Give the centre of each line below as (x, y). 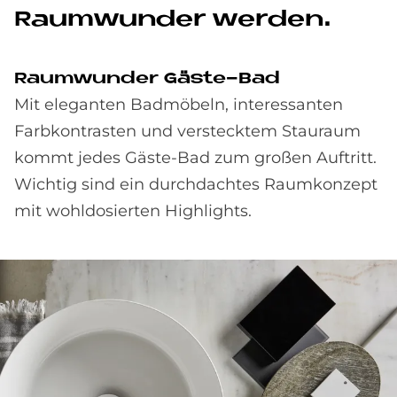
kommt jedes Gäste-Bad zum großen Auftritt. (195, 158)
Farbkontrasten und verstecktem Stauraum (187, 131)
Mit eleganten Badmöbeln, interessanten (179, 105)
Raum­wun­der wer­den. (174, 20)
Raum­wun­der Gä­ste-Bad (147, 79)
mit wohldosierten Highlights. (133, 211)
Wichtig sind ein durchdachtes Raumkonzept (196, 184)
